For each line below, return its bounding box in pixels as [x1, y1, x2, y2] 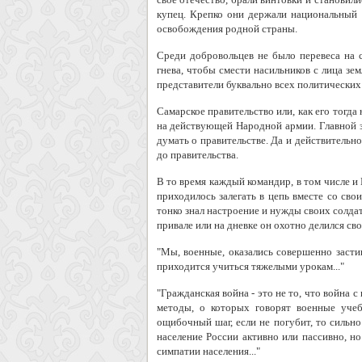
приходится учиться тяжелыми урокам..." [156, 260, 344, 272]
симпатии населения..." [156, 345, 260, 357]
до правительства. [156, 149, 238, 161]
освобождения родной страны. [156, 23, 297, 35]
